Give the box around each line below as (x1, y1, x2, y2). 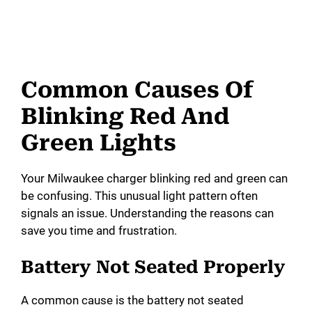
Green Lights (21, 129, 176, 156)
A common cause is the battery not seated (21, 293, 244, 308)
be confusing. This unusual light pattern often (21, 188, 258, 203)
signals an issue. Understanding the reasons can (21, 205, 274, 220)
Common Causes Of (21, 76, 253, 103)
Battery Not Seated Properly (21, 257, 286, 278)
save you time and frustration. (21, 223, 177, 237)
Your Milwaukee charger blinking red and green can (21, 171, 288, 185)
